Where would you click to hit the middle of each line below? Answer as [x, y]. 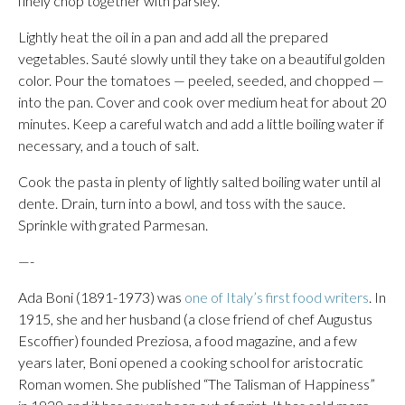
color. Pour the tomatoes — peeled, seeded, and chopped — [201, 80]
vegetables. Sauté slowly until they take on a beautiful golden [202, 58]
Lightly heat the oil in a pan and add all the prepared [173, 37]
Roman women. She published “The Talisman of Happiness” [197, 384]
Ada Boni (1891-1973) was [101, 297]
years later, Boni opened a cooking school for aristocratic [191, 362]
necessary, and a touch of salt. [108, 145]
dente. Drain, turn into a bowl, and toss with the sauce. [182, 203]
